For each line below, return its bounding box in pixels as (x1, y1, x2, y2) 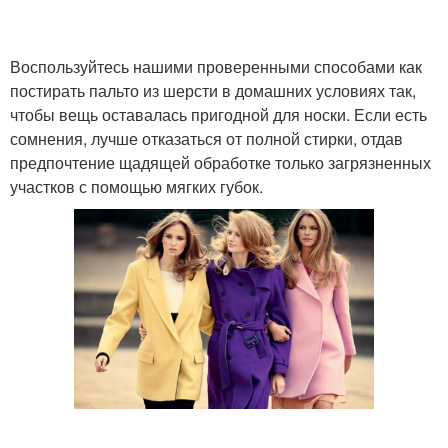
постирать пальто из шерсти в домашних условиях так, (10, 79, 416, 102)
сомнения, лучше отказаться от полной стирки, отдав (10, 127, 403, 150)
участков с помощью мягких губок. (10, 175, 263, 198)
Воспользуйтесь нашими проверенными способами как (10, 55, 422, 78)
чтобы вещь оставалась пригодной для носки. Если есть (10, 103, 427, 126)
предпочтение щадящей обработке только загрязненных (10, 151, 431, 174)
